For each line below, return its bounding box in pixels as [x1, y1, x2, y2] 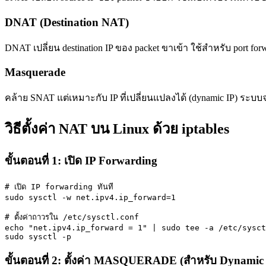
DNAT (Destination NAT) [5, 15, 129, 28]
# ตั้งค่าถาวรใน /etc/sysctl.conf [5, 212, 139, 221]
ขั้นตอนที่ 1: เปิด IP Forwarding [5, 154, 157, 167]
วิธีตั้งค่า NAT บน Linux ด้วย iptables [5, 121, 229, 137]
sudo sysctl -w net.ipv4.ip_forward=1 [5, 192, 176, 202]
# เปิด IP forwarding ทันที [5, 182, 113, 191]
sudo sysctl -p [5, 232, 71, 241]
